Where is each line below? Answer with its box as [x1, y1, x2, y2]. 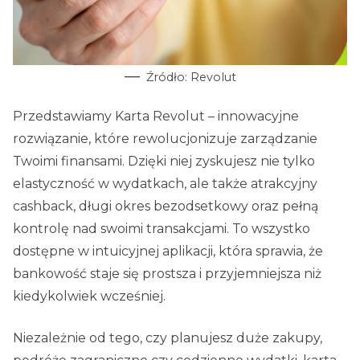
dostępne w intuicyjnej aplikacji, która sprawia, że [13, 243, 323, 259]
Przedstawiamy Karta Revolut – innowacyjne [13, 108, 299, 124]
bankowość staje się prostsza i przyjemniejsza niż [13, 266, 321, 281]
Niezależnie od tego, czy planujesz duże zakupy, [13, 330, 322, 346]
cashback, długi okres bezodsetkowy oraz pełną [13, 198, 318, 214]
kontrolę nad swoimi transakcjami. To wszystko [13, 221, 310, 236]
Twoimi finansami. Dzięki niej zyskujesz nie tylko [13, 153, 315, 169]
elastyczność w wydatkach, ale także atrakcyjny [13, 176, 317, 191]
